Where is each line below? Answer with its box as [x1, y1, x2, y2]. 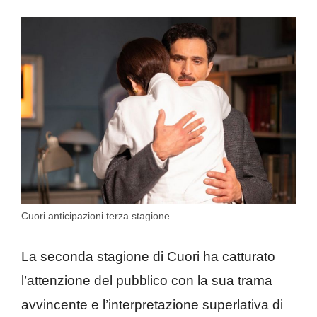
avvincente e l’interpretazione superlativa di [21, 297, 283, 313]
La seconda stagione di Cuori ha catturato [21, 249, 275, 265]
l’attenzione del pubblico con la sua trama [21, 273, 272, 289]
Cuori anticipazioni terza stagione [21, 209, 170, 221]
